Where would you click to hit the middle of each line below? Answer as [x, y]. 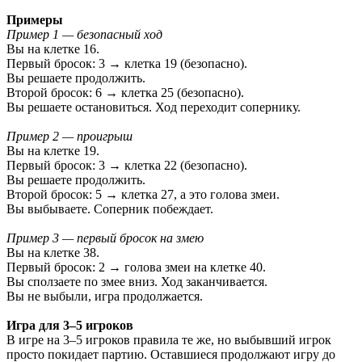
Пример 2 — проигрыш [69, 136]
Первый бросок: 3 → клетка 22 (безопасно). [127, 165]
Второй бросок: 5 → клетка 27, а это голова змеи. [143, 194]
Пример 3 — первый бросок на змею [105, 238]
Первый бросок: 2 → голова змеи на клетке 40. [136, 267]
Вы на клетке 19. [53, 150]
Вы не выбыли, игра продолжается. [105, 296]
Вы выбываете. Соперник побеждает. [110, 208]
